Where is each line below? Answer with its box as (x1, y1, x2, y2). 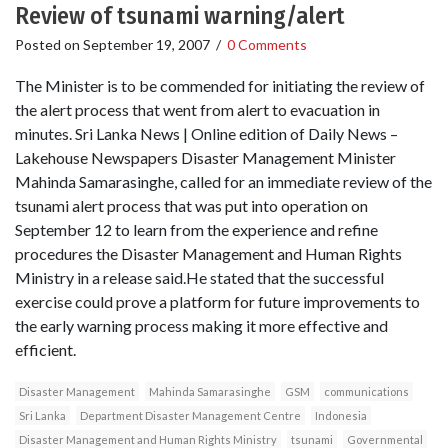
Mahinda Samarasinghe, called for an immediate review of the (15, 172, 432, 192)
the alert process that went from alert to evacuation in (15, 100, 380, 120)
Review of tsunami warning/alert (15, 2, 345, 31)
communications (324, 385, 409, 399)
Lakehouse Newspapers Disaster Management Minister (15, 148, 396, 168)
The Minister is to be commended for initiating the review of (15, 76, 425, 96)
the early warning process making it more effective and (15, 316, 388, 336)
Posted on (15, 36, 83, 54)
